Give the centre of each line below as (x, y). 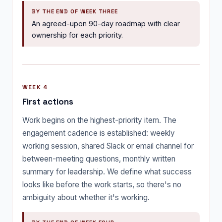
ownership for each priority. (77, 35)
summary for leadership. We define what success (107, 171)
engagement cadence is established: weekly (99, 133)
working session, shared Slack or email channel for (108, 146)
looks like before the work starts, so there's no (102, 184)
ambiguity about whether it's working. (86, 197)
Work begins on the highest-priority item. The (99, 120)
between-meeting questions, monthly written (99, 159)
